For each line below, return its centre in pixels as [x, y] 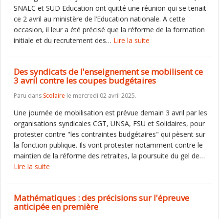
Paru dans [28, 96]
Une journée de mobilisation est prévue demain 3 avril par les [110, 113]
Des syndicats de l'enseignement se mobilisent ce [108, 72]
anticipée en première [56, 207]
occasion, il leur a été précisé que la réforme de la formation [109, 30]
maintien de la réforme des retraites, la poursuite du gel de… [109, 156]
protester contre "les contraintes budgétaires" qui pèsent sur [109, 134]
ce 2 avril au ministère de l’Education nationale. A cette [99, 19]
